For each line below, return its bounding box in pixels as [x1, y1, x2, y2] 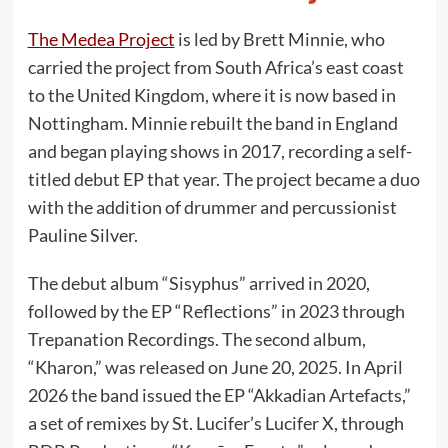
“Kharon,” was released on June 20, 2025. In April [27, 355, 403, 378]
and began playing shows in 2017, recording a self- [27, 139, 412, 162]
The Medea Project [27, 27, 175, 50]
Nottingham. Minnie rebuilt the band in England [27, 111, 398, 134]
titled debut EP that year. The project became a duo [27, 167, 420, 190]
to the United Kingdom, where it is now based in [27, 83, 396, 106]
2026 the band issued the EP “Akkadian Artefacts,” [27, 383, 411, 406]
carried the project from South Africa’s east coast [27, 55, 404, 78]
